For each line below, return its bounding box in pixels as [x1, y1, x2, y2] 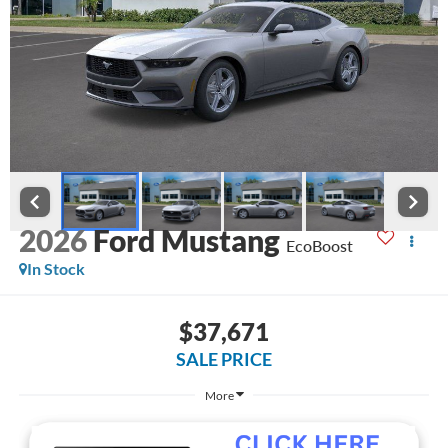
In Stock [26, 259, 85, 279]
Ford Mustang [92, 222, 280, 259]
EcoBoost [285, 236, 353, 256]
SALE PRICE [176, 347, 272, 370]
